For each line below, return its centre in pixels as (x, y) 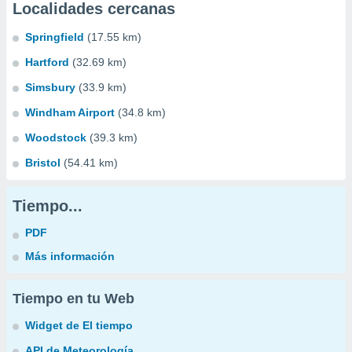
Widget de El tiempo (79, 325)
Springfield (55, 37)
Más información (70, 256)
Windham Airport (70, 112)
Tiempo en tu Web (73, 299)
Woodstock (56, 137)
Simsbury (50, 87)
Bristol (43, 163)
